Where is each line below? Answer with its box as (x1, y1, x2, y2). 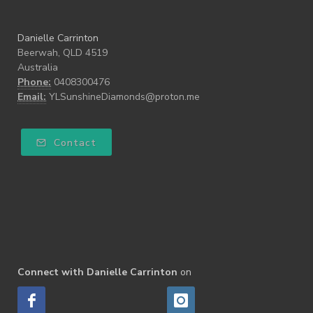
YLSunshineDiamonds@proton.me (49, 89, 200, 103)
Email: (17, 89, 46, 103)
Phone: (17, 75, 51, 89)
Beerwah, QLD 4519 (17, 45, 108, 59)
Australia (17, 60, 58, 74)
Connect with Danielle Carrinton (17, 265, 177, 279)
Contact (50, 136, 96, 150)
